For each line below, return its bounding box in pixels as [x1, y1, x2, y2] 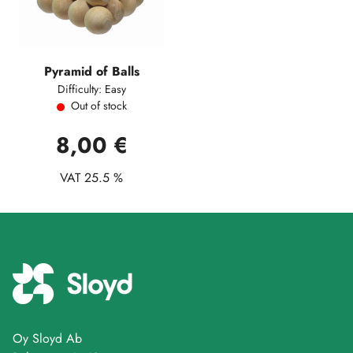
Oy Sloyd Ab [13, 329, 82, 347]
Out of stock [70, 98, 127, 113]
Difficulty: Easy [57, 81, 126, 97]
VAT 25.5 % [60, 169, 123, 187]
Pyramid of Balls [43, 62, 139, 80]
